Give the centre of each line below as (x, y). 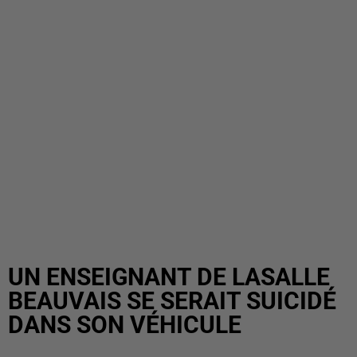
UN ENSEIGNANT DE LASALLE (169, 277)
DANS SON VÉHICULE (125, 325)
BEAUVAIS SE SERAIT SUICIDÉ (172, 301)
